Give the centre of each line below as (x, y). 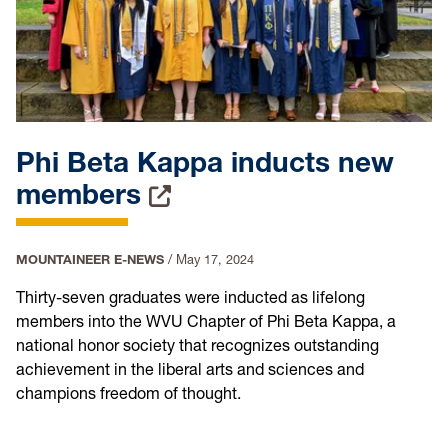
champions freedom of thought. (128, 393)
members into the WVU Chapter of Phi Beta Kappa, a (206, 321)
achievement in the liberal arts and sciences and (190, 369)
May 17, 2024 (215, 260)
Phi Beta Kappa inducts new (205, 162)
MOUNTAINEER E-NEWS (92, 260)
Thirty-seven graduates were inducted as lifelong (190, 297)
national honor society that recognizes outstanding (197, 345)
